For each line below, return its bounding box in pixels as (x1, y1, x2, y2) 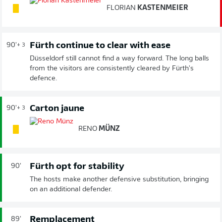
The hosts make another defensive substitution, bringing (30, 175, 209, 183)
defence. (30, 74, 57, 82)
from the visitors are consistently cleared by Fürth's (30, 64, 194, 72)
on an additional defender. (30, 185, 112, 193)
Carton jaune (30, 104, 84, 113)
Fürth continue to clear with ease (30, 41, 170, 51)
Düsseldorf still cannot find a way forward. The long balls (30, 55, 209, 62)
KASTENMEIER (136, 4, 188, 12)
